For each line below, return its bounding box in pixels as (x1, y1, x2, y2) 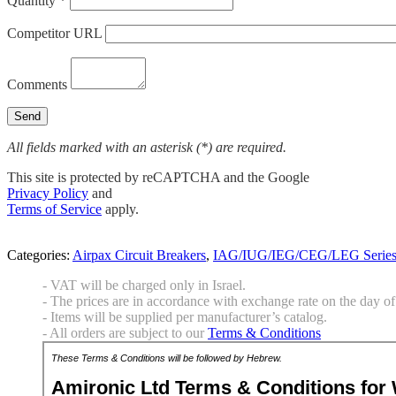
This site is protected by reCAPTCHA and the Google (7, 170, 309, 186)
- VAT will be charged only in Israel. (42, 278, 246, 293)
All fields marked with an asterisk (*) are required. (7, 140, 286, 156)
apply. (102, 202, 139, 217)
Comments (7, 77, 71, 93)
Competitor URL (7, 26, 105, 42)
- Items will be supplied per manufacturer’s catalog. (42, 309, 327, 325)
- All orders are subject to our (42, 325, 208, 341)
